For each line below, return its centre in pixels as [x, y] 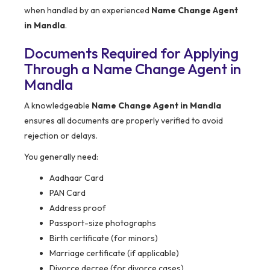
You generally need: [61, 157]
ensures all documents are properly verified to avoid [124, 121]
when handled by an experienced [88, 11]
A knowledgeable [58, 106]
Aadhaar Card [77, 178]
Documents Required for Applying [131, 53]
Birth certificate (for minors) [104, 238]
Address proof [78, 208]
